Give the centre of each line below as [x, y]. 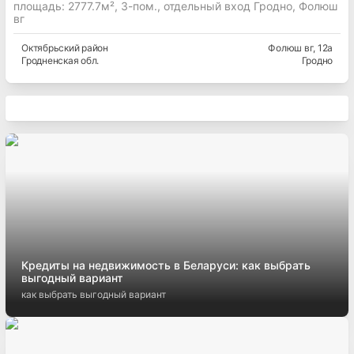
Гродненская [50, 61]
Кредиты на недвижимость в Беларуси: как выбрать [166, 265]
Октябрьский [51, 48]
